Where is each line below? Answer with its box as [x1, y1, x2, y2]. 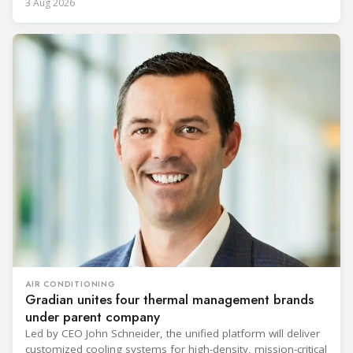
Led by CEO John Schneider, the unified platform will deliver [25, 326, 320, 341]
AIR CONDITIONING [25, 278, 116, 291]
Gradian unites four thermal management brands [25, 290, 314, 310]
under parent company [25, 307, 160, 327]
